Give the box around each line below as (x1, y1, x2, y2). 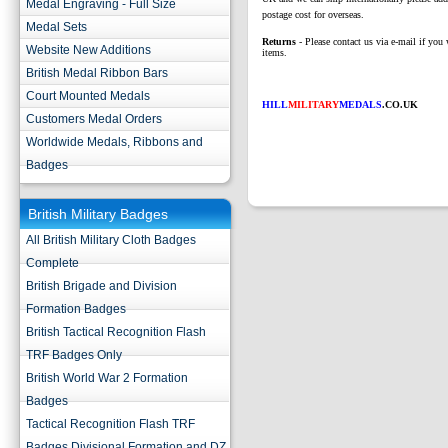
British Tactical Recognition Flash (26, 325, 206, 339)
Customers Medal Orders (26, 112, 162, 126)
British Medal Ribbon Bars (26, 66, 168, 80)
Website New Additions (26, 43, 151, 57)
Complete (26, 256, 79, 270)
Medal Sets (26, 20, 87, 34)
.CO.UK (382, 98, 418, 110)
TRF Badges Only (26, 348, 122, 362)
